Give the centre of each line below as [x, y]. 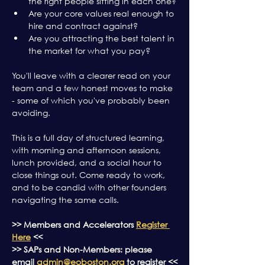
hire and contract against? [83, 26]
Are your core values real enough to [102, 13]
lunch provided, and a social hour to [88, 162]
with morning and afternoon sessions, [88, 150]
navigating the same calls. [65, 200]
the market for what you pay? [89, 51]
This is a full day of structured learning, [89, 138]
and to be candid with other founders [90, 187]
